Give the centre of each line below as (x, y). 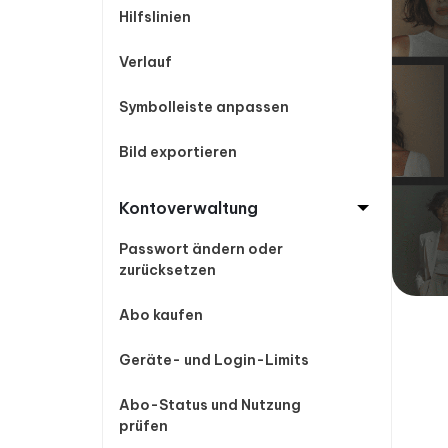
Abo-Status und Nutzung (210, 405)
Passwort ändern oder (201, 249)
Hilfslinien (155, 17)
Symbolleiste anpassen (204, 107)
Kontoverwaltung (188, 208)
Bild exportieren (178, 152)
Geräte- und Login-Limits (214, 360)
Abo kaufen (161, 315)
